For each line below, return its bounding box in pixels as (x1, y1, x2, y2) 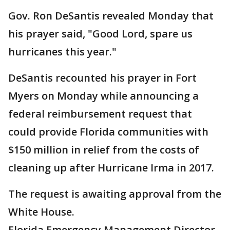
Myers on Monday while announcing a (8, 89, 199, 103)
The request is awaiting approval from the (8, 187, 221, 201)
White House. (8, 205, 74, 219)
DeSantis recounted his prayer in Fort (8, 71, 197, 85)
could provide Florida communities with (8, 125, 208, 139)
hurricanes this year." (8, 45, 117, 59)
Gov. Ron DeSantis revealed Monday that (8, 9, 214, 23)
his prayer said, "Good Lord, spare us (8, 27, 193, 41)
